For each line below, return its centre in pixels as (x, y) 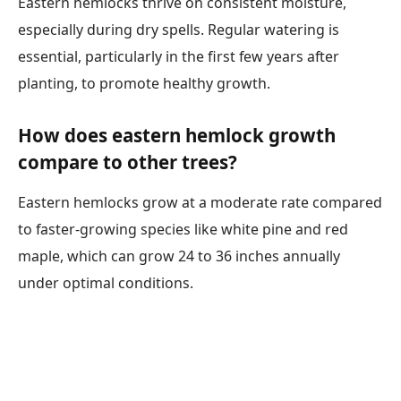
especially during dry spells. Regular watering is (179, 30)
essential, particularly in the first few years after (179, 57)
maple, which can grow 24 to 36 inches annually (179, 256)
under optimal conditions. (106, 283)
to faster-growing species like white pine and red (183, 230)
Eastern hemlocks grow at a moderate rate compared (200, 203)
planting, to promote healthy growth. (144, 84)
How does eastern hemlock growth (177, 135)
